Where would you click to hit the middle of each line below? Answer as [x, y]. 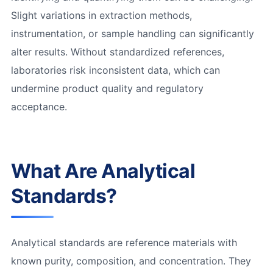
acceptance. [39, 106]
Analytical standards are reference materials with [124, 242]
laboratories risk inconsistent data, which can [115, 70]
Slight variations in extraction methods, [101, 15]
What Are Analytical [103, 171]
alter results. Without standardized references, [117, 51]
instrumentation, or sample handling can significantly [132, 33]
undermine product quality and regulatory [107, 88]
